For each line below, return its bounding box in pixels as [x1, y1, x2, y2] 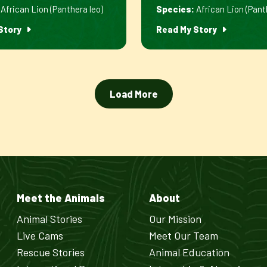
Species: [156, 4, 194, 14]
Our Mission [149, 212, 202, 225]
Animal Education [149, 246, 230, 259]
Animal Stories [16, 212, 82, 225]
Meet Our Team [149, 229, 219, 242]
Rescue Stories [16, 246, 85, 259]
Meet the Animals [16, 191, 105, 204]
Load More [109, 88, 158, 100]
